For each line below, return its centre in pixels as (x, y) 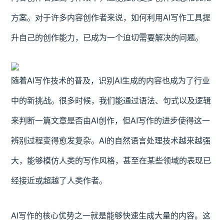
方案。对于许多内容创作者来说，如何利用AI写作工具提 (111, 17)
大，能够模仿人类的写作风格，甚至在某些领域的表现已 (111, 160)
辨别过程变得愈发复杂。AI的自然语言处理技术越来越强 (111, 140)
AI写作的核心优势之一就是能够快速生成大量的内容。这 (111, 215)
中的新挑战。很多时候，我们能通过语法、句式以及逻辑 (111, 100)
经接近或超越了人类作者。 (59, 180)
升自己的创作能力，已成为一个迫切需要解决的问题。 (107, 37)
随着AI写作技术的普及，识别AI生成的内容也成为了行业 (111, 80)
